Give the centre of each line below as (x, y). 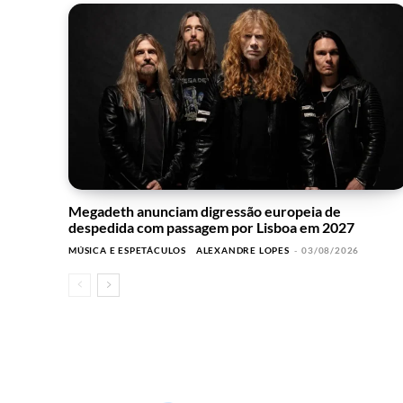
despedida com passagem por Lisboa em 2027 (211, 228)
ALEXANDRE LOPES (242, 251)
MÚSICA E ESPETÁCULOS (127, 251)
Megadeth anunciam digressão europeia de (205, 211)
